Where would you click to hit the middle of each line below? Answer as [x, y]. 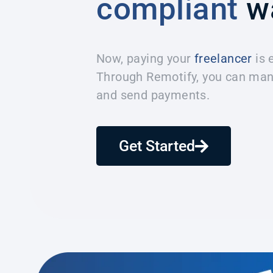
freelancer [223, 58]
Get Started [157, 146]
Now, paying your [145, 58]
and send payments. [153, 95]
